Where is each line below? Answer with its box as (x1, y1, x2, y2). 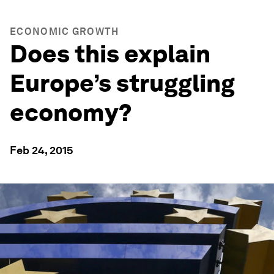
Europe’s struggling (10, 68, 235, 98)
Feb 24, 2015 (10, 144, 73, 157)
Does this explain (10, 39, 210, 68)
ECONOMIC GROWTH (10, 26, 119, 37)
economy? (10, 98, 132, 127)
